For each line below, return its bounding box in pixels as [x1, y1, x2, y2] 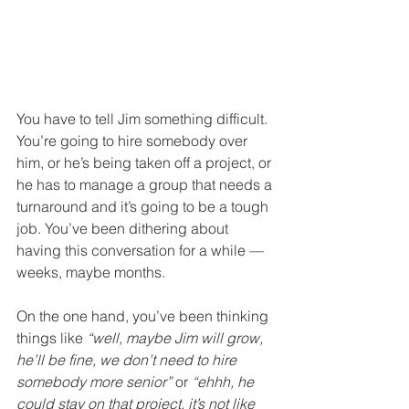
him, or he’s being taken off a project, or [16, 153, 275, 173]
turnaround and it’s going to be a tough [16, 197, 272, 216]
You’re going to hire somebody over [16, 131, 251, 151]
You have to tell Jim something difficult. [16, 110, 271, 129]
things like [16, 329, 87, 348]
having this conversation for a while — [16, 241, 267, 260]
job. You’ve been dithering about [16, 219, 232, 238]
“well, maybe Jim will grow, [87, 329, 267, 348]
